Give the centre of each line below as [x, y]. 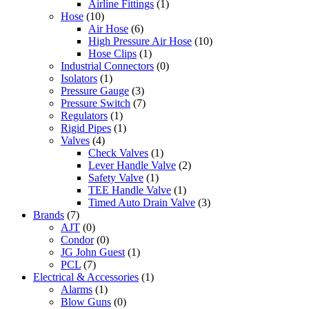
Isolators [79, 78]
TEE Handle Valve [130, 190]
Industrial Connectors [107, 66]
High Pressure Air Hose [140, 41]
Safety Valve [116, 178]
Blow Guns [86, 302]
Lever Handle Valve [132, 165]
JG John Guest [93, 252]
